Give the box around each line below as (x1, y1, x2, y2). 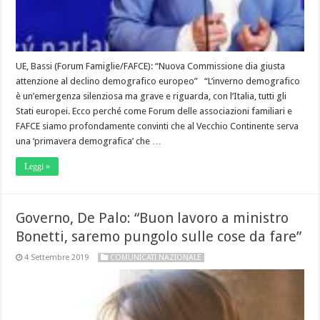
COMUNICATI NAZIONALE (110, 252, 202, 262)
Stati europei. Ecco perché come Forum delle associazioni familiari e (16, 105, 293, 116)
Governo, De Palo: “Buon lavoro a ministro (16, 209, 289, 226)
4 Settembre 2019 (24, 252, 89, 262)
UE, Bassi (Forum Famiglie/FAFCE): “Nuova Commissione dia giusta (16, 60, 286, 71)
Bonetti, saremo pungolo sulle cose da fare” (16, 227, 302, 245)
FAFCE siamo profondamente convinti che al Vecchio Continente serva (16, 120, 299, 131)
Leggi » (24, 161, 51, 171)
